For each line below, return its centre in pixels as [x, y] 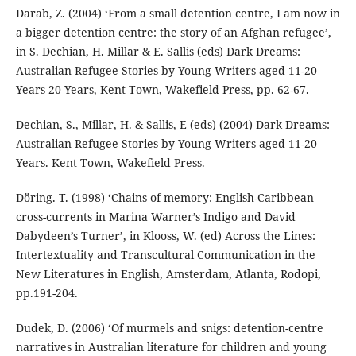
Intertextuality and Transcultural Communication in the [165, 255]
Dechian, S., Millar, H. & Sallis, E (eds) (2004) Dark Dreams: [172, 125]
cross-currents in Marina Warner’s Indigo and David [155, 217]
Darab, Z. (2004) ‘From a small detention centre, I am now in [178, 14]
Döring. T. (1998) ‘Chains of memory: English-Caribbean [164, 198]
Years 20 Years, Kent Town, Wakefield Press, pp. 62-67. [162, 90]
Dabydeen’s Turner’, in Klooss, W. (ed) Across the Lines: [165, 236]
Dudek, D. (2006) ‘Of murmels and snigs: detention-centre [169, 328]
